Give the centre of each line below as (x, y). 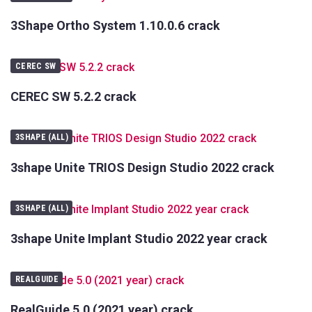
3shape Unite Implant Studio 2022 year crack (139, 239)
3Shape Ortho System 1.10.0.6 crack (115, 26)
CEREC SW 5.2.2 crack (73, 97)
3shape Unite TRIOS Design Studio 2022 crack (142, 168)
